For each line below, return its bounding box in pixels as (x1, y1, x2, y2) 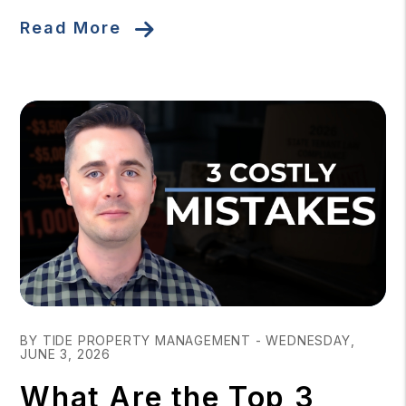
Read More (20, 17, 121, 37)
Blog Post (19, 307, 92, 326)
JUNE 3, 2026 (20, 345, 111, 362)
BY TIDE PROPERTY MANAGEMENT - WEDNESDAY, (20, 332, 355, 348)
